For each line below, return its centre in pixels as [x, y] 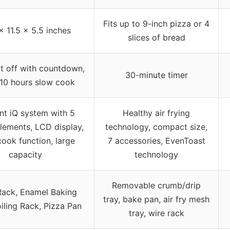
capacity [25, 154]
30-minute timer [156, 75]
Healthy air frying [156, 113]
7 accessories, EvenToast [156, 140]
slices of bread [156, 37]
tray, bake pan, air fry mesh [156, 199]
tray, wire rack [156, 213]
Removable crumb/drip [156, 185]
